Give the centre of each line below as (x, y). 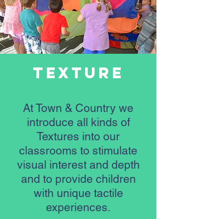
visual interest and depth (78, 165)
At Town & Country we (78, 108)
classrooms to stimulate (78, 151)
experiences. (78, 207)
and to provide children (78, 179)
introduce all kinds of (78, 122)
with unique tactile (78, 193)
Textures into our (78, 136)
